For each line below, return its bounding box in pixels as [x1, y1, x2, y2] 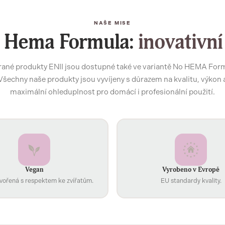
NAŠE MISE [93, 20, 132, 26]
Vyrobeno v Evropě [162, 165, 219, 174]
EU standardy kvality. [160, 177, 221, 184]
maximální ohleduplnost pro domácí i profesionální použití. [10, 87, 215, 96]
